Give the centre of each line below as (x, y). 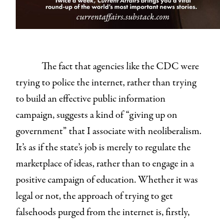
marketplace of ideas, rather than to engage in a (105, 164)
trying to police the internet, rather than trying (106, 82)
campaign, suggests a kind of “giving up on (96, 115)
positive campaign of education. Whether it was (107, 180)
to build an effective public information (91, 99)
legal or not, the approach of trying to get (94, 196)
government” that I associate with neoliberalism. (109, 131)
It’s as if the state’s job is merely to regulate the (103, 147)
